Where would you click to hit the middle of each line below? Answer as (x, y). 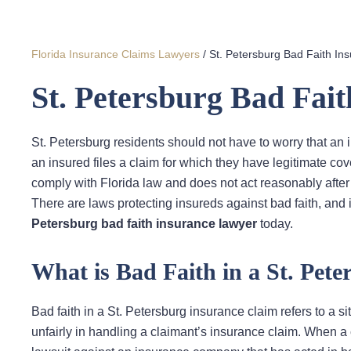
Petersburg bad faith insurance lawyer (144, 224)
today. (275, 224)
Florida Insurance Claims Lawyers (116, 54)
